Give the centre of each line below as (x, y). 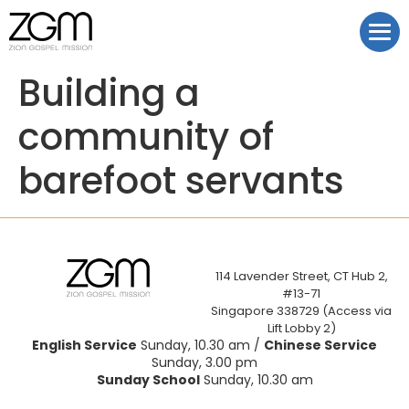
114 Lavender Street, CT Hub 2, (301, 276)
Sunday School (148, 380)
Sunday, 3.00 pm (204, 362)
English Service (84, 345)
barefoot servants (181, 181)
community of (146, 137)
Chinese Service (320, 345)
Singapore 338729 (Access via (301, 311)
